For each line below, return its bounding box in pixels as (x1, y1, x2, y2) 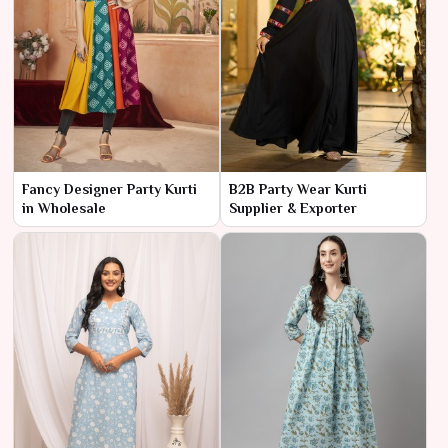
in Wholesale (22, 200, 106, 217)
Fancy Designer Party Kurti (22, 181, 197, 198)
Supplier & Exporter (229, 200, 357, 217)
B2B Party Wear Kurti (229, 181, 367, 198)
